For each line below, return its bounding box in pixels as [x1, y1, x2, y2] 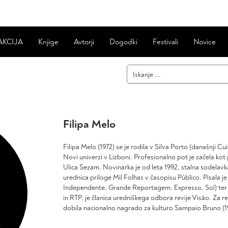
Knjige [38, 37, 59, 47]
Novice [193, 37, 216, 47]
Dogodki [109, 37, 137, 47]
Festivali [153, 37, 178, 47]
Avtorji [74, 37, 94, 47]
